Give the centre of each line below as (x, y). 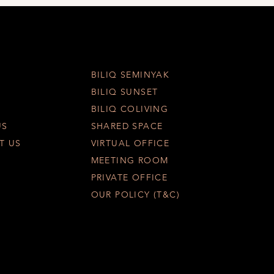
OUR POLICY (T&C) (135, 194)
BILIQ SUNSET (124, 92)
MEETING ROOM (130, 160)
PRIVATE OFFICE (129, 177)
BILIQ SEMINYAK (130, 75)
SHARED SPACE (127, 126)
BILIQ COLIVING (130, 109)
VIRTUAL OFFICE (130, 143)
